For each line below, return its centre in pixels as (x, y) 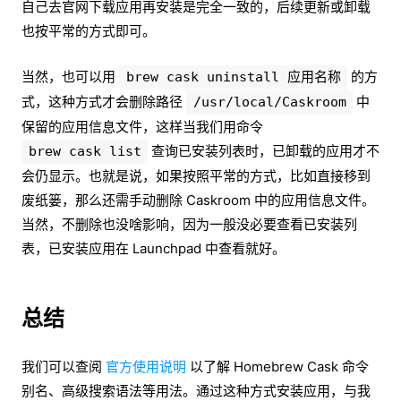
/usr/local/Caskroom (269, 102)
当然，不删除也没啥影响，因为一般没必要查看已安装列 (189, 225)
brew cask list (85, 152)
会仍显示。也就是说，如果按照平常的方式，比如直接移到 (196, 176)
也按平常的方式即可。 (89, 31)
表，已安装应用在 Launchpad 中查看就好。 (154, 249)
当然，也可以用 (70, 77)
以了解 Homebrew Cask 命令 (277, 367)
